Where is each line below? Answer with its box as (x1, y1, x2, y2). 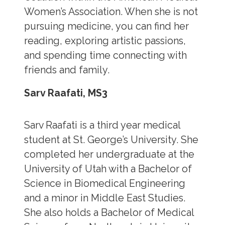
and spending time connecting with (24, 49, 187, 61)
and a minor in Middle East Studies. (24, 192, 185, 204)
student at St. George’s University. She (24, 134, 198, 146)
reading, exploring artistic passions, (24, 35, 186, 47)
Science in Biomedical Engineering (24, 178, 185, 190)
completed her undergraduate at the (24, 149, 194, 161)
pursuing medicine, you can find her (24, 20, 189, 32)
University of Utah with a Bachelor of (24, 163, 192, 175)
